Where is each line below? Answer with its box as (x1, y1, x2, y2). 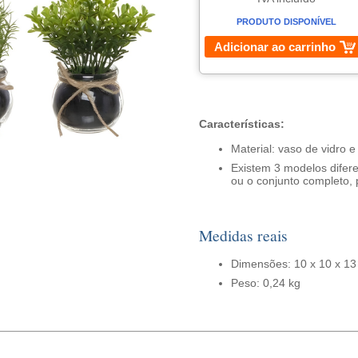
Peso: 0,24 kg (230, 276, 300, 289)
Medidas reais (198, 225, 288, 246)
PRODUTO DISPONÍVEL (237, 17, 336, 26)
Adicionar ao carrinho (213, 40, 336, 54)
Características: (198, 117, 284, 130)
